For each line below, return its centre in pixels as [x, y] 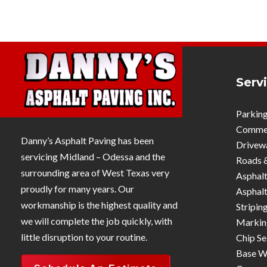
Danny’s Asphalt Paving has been [87, 141]
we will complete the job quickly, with [97, 221]
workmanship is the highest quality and [99, 205]
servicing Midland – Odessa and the [93, 157]
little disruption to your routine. [84, 237]
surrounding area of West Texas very [95, 173]
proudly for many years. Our [77, 189]
